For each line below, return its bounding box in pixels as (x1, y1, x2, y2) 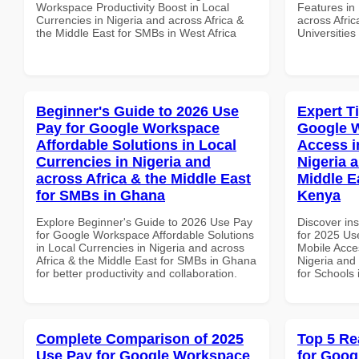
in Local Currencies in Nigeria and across (36, 240, 244, 254)
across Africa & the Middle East (36, 170, 251, 187)
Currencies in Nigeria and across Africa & (36, 13, 244, 26)
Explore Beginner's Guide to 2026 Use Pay (36, 215, 252, 228)
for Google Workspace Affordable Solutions (36, 228, 254, 241)
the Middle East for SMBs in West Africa (36, 26, 236, 39)
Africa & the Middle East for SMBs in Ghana (36, 253, 256, 267)
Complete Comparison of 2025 (36, 330, 244, 347)
